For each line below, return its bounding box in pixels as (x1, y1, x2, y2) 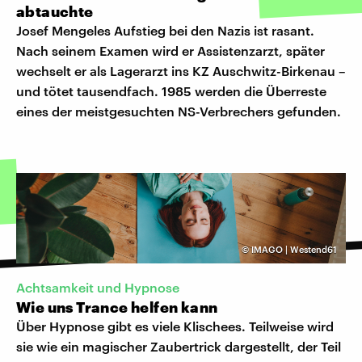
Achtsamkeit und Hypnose (16, 280, 179, 296)
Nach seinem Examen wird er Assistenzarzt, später (16, 42, 325, 58)
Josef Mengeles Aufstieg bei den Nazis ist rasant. (16, 22, 314, 38)
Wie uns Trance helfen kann (16, 298, 218, 317)
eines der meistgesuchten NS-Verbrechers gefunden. (16, 103, 341, 119)
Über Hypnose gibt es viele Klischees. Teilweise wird (16, 318, 334, 335)
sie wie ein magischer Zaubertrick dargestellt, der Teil (16, 339, 341, 355)
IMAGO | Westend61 (251, 243, 337, 255)
